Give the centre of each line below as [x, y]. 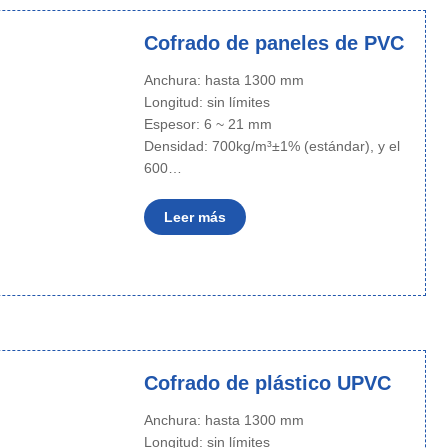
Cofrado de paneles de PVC [273, 43]
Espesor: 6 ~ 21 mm [209, 124]
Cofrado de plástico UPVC [267, 383]
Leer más [194, 217]
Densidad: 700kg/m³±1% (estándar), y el [271, 146]
